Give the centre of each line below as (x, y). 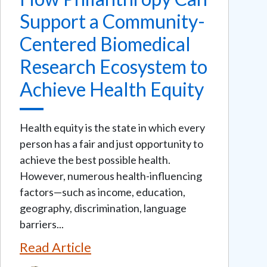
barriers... (42, 224)
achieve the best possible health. (95, 159)
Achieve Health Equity (112, 89)
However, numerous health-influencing (111, 176)
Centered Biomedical (105, 44)
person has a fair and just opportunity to (111, 143)
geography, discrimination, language (103, 208)
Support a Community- (112, 21)
